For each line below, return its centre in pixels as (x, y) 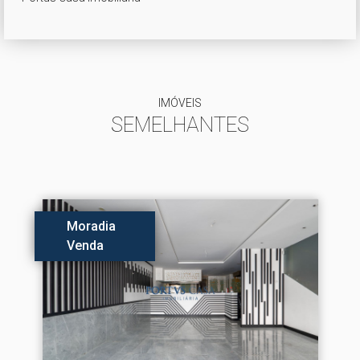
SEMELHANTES (180, 125)
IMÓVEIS (180, 103)
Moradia (91, 226)
